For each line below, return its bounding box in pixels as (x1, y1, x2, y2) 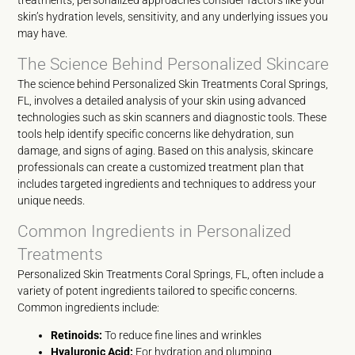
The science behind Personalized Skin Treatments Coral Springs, (17, 78, 329, 90)
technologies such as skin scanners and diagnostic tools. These (17, 111, 327, 124)
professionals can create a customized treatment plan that (17, 161, 305, 174)
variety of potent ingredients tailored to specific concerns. (17, 284, 298, 297)
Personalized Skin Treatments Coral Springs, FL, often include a (17, 268, 325, 281)
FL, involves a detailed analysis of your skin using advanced (17, 94, 307, 107)
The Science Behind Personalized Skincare (17, 55, 330, 74)
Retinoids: (51, 329, 103, 342)
